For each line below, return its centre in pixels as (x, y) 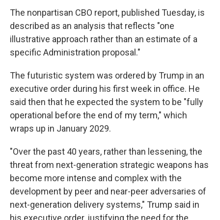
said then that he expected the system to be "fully (107, 102)
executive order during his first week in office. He (105, 89)
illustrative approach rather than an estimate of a (104, 39)
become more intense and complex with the (96, 178)
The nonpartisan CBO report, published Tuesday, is (107, 13)
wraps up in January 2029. (60, 128)
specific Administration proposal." (75, 52)
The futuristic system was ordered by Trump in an (107, 75)
